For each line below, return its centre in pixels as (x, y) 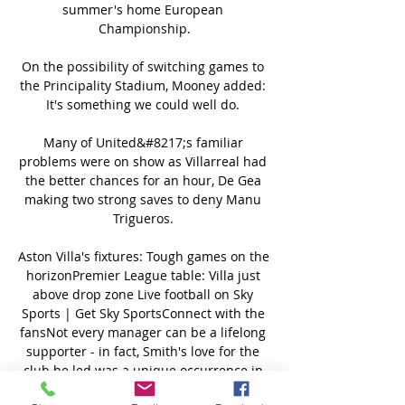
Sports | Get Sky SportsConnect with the (143, 313)
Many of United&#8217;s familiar (143, 142)
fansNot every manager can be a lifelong (143, 332)
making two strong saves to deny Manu (143, 199)
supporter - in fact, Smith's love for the (143, 351)
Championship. (145, 28)
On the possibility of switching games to (143, 66)
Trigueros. (145, 218)
